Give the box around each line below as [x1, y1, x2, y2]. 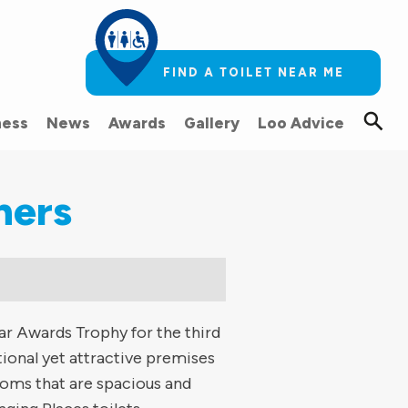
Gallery [184, 114, 240, 132]
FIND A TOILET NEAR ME [163, 66, 344, 79]
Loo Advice [258, 114, 344, 132]
